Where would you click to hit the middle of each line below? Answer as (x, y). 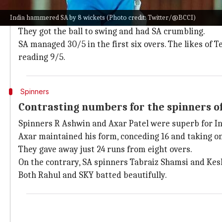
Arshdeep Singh (145, 19)
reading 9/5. (42, 57)
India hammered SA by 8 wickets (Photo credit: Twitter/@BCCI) (103, 18)
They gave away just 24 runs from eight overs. (105, 149)
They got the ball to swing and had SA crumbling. (112, 31)
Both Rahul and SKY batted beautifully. (93, 175)
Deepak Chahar (67, 19)
